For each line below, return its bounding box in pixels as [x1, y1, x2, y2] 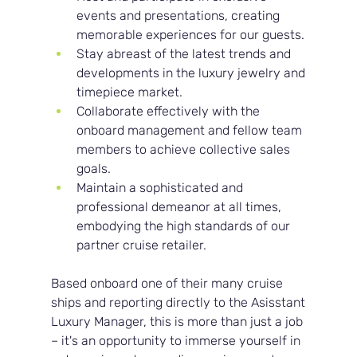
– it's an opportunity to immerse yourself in [51, 333, 304, 349]
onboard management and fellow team [76, 123, 306, 139]
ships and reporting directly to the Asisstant [51, 295, 309, 311]
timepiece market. [76, 84, 183, 100]
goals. [76, 161, 112, 177]
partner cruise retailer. [76, 237, 207, 253]
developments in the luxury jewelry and [76, 65, 309, 81]
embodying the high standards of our [76, 218, 294, 234]
